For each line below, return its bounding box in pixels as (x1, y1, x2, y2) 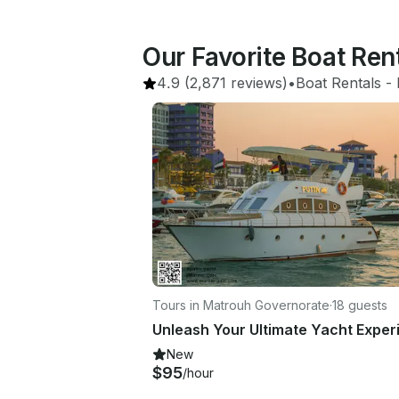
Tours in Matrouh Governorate (152, 297, 330, 313)
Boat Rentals (296, 74, 381, 92)
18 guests (332, 297, 387, 313)
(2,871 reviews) (180, 74, 288, 92)
